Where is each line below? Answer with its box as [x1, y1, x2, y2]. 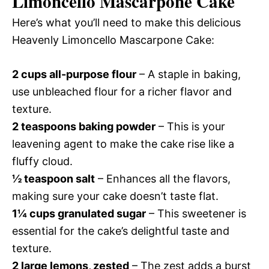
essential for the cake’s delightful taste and [12, 225, 229, 238]
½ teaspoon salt [12, 172, 95, 186]
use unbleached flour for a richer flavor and [12, 85, 232, 98]
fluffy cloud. [12, 155, 73, 168]
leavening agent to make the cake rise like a [12, 138, 234, 151]
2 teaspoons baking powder [12, 120, 156, 133]
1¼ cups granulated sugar [12, 207, 146, 220]
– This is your [156, 120, 225, 133]
